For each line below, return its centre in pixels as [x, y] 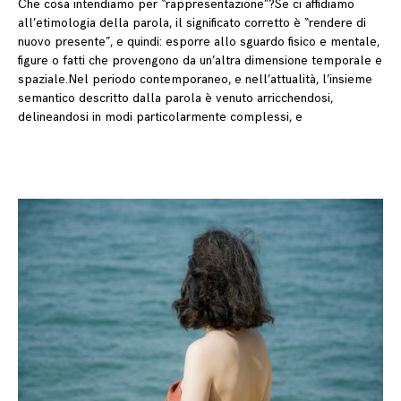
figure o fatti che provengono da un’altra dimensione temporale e [200, 61]
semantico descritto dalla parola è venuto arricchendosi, [175, 98]
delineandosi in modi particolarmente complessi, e [160, 117]
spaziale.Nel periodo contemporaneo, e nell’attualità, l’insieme [195, 80]
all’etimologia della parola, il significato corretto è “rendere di [192, 23]
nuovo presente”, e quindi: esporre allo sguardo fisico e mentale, [199, 42]
